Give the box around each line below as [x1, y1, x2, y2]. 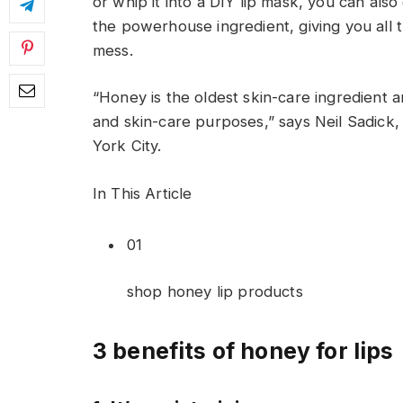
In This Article [93, 184, 193, 202]
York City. [93, 137, 162, 156]
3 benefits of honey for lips [93, 336, 394, 364]
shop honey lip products [127, 282, 303, 301]
